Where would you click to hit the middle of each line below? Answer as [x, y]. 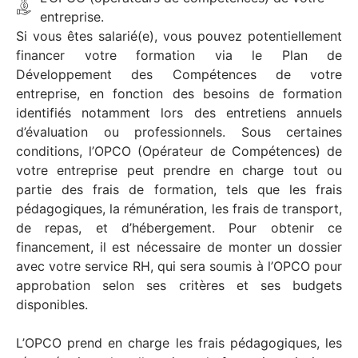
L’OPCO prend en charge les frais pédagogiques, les [179, 343]
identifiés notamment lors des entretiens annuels [179, 113]
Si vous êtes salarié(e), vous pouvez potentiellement [179, 36]
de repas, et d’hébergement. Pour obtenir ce [179, 228]
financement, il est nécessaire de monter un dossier [179, 247]
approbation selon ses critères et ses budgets [179, 286]
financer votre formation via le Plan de [179, 56]
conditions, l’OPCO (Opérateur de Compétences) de [179, 151]
